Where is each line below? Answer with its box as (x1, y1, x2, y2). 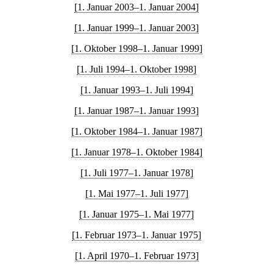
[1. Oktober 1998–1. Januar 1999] (71, 43, 202, 54)
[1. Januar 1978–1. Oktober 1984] (71, 147, 202, 157)
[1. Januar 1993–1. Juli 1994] (80, 85, 193, 95)
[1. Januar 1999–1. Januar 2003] (74, 23, 199, 33)
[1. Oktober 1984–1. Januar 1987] (71, 126, 202, 136)
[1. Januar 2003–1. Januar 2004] (74, 2, 199, 12)
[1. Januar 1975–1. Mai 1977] (79, 209, 194, 219)
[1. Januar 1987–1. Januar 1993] (74, 105, 199, 116)
